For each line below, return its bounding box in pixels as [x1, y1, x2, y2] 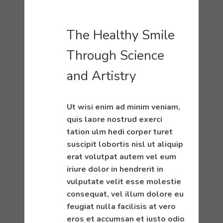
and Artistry [67, 67, 136, 85]
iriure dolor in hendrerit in [67, 164, 163, 175]
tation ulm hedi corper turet [67, 126, 173, 137]
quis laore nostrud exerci [67, 114, 162, 125]
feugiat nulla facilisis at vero [67, 201, 176, 212]
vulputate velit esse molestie [67, 176, 181, 187]
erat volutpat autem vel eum [67, 151, 176, 162]
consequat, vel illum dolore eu [67, 189, 184, 200]
